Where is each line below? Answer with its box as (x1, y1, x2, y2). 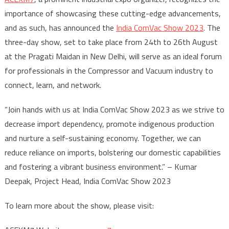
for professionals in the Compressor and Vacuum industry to (4, 64, 213, 77)
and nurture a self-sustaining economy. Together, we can (4, 131, 201, 144)
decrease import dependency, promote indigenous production (4, 117, 214, 130)
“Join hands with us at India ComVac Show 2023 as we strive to (4, 103, 224, 116)
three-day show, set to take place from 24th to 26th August (4, 35, 218, 48)
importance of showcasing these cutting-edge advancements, (4, 7, 221, 19)
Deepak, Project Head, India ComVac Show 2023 (4, 174, 171, 187)
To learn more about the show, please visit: (4, 199, 154, 212)
